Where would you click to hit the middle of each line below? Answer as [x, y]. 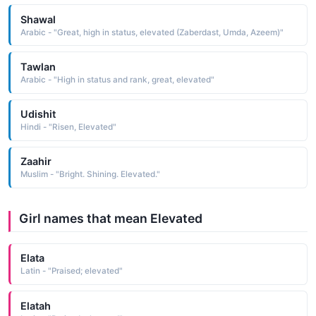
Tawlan [38, 66]
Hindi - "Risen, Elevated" [68, 127]
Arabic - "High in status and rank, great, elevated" [117, 79]
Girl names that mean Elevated [111, 218]
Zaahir [36, 162]
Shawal [38, 19]
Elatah [35, 305]
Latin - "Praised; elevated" [71, 271]
